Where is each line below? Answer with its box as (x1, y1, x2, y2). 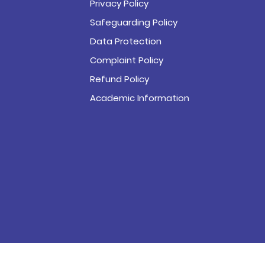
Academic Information (90, 92, 190, 104)
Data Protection (90, 35, 162, 47)
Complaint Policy (90, 54, 164, 66)
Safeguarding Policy (90, 16, 178, 28)
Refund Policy (90, 73, 150, 85)
